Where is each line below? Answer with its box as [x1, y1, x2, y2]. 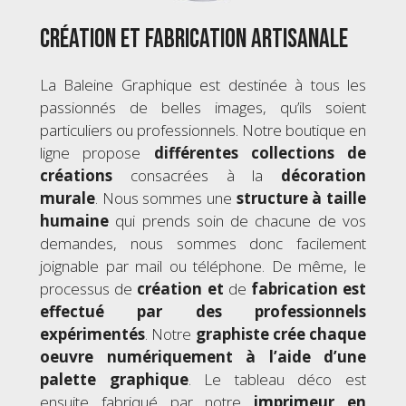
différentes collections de [153, 142, 366, 164]
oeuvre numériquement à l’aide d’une [40, 346, 366, 368]
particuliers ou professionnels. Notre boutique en [40, 120, 366, 141]
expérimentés [40, 324, 145, 345]
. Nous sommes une [95, 188, 237, 209]
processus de [40, 278, 138, 300]
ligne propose [40, 142, 154, 164]
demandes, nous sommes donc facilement [40, 233, 366, 255]
